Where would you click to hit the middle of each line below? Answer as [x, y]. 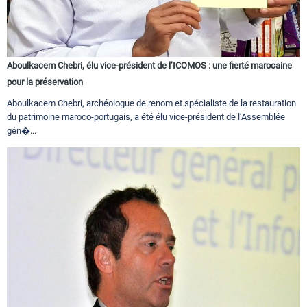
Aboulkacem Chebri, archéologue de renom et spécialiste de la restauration [151, 103]
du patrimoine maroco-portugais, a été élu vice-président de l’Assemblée [146, 117]
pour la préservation [45, 82]
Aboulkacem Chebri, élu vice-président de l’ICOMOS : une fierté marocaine [149, 66]
